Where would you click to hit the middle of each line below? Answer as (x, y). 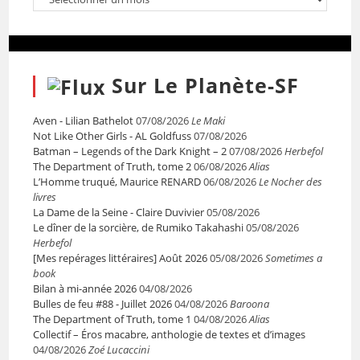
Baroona (250, 304)
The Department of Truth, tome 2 (112, 167)
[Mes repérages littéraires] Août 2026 (121, 258)
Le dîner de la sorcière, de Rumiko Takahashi (139, 228)
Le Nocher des (291, 182)
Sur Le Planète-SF (206, 85)
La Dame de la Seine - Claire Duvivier (119, 213)
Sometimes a (294, 258)
